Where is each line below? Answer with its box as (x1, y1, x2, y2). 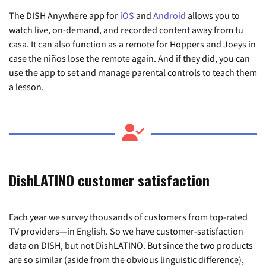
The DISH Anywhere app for (9, 9, 120, 21)
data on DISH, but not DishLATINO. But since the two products (9, 239, 253, 251)
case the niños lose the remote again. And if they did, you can (9, 52, 250, 64)
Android (153, 9, 186, 21)
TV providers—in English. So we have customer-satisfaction (9, 225, 243, 237)
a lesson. (9, 81, 44, 93)
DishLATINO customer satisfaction (9, 169, 210, 191)
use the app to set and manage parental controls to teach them (9, 66, 257, 78)
